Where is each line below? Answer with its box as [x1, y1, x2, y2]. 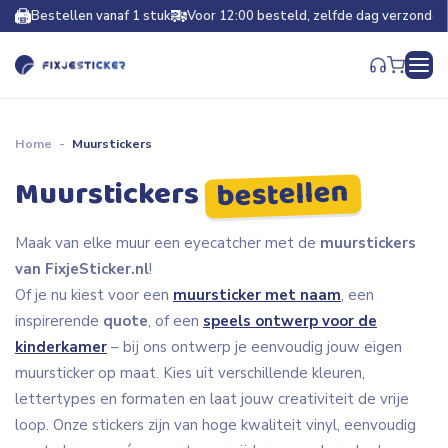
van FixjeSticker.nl [15, 259, 149, 279]
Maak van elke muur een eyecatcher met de [15, 233, 320, 253]
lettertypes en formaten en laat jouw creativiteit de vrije [15, 389, 409, 409]
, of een [148, 311, 203, 331]
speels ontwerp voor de [203, 311, 377, 331]
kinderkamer [15, 337, 107, 357]
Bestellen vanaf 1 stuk [31, 6, 171, 25]
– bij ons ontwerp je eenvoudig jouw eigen [107, 337, 402, 357]
